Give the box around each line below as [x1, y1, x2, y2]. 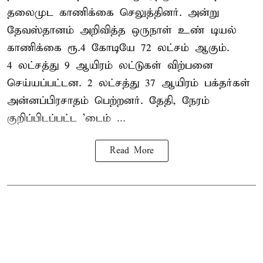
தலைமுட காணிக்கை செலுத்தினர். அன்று [7, 5, 219, 19]
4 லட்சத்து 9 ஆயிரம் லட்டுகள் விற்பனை [7, 58, 213, 72]
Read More [109, 145, 154, 156]
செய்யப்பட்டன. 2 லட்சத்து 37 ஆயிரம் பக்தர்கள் [7, 76, 250, 90]
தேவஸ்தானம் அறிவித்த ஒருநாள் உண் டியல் [7, 23, 237, 37]
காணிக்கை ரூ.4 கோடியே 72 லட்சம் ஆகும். [7, 41, 230, 55]
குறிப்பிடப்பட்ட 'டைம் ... [7, 111, 126, 125]
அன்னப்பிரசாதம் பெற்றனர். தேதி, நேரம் [7, 93, 210, 107]
